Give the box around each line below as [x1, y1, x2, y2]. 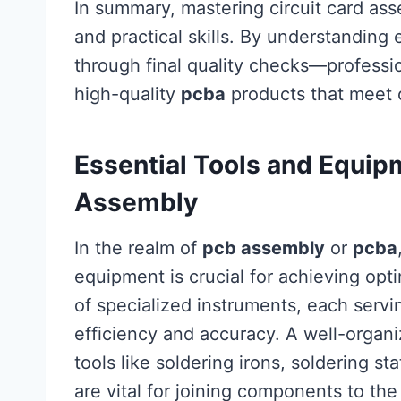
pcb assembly [202, 237, 325, 259]
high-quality [74, 83, 181, 105]
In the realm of [74, 237, 202, 259]
